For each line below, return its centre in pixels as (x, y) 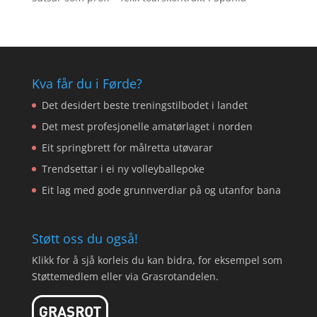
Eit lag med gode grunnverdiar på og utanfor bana (161, 190)
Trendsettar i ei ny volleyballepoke (123, 169)
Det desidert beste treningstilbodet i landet (144, 105)
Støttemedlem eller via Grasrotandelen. (125, 277)
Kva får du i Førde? (87, 83)
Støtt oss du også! (85, 239)
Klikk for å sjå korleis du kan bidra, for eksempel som (157, 260)
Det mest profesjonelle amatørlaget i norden (147, 126)
